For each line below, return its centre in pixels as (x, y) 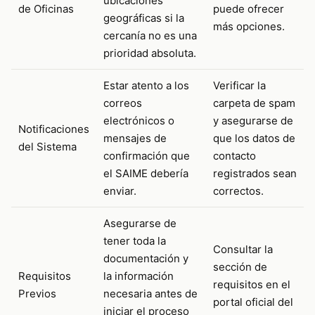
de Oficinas (46, 9)
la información (139, 276)
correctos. (238, 191)
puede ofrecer (249, 9)
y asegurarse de (253, 121)
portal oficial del (253, 302)
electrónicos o (139, 121)
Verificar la (239, 86)
